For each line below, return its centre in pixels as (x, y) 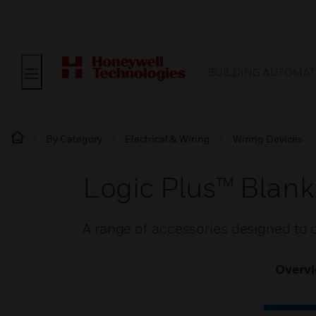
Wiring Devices (268, 139)
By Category (74, 139)
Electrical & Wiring (168, 139)
